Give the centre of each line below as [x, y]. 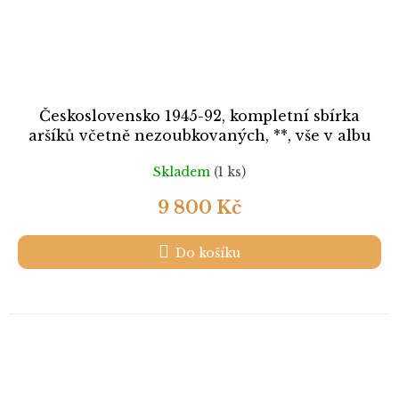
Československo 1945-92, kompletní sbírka [199, 116]
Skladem [183, 171]
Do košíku [208, 253]
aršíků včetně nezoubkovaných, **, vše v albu [199, 136]
